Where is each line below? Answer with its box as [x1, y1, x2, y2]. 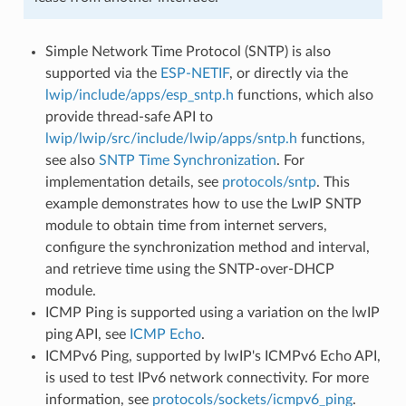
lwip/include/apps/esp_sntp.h [44, 87, 234, 102]
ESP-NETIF [159, 65, 229, 81]
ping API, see [44, 326, 130, 342]
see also [44, 152, 99, 168]
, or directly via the [228, 65, 348, 81]
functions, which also [233, 87, 373, 102]
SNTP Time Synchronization [98, 152, 276, 168]
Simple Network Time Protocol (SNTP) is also [44, 43, 331, 59]
